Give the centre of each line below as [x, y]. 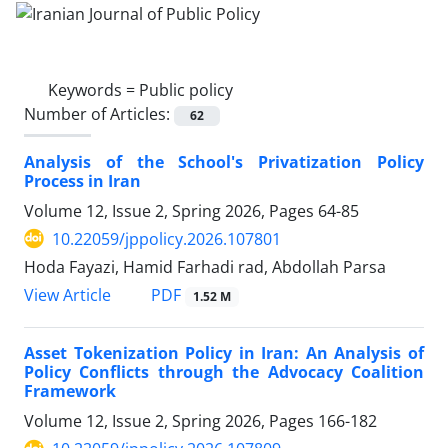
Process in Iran [82, 180]
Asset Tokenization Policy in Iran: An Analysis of [224, 353]
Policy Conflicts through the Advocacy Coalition [224, 372]
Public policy [186, 89]
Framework [70, 391]
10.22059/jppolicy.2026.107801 [166, 238]
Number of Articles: [99, 113]
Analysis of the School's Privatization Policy [224, 161]
